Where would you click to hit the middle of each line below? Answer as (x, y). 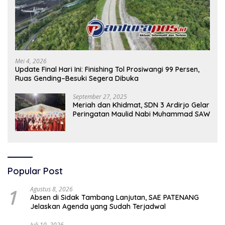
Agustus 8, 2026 (51, 189)
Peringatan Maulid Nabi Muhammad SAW (141, 114)
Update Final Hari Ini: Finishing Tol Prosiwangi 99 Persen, (107, 70)
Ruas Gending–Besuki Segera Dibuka (77, 79)
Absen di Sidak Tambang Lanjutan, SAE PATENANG (115, 198)
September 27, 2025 (100, 97)
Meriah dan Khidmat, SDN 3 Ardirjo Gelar (141, 105)
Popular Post (35, 171)
